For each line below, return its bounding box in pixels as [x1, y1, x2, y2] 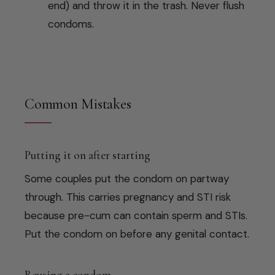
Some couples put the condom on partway [25, 171, 229, 185]
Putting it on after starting [25, 147, 150, 162]
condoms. [48, 17, 94, 31]
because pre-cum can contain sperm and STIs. [25, 208, 247, 222]
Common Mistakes [25, 95, 131, 113]
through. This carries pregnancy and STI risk [25, 190, 231, 204]
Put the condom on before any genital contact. [25, 227, 249, 241]
